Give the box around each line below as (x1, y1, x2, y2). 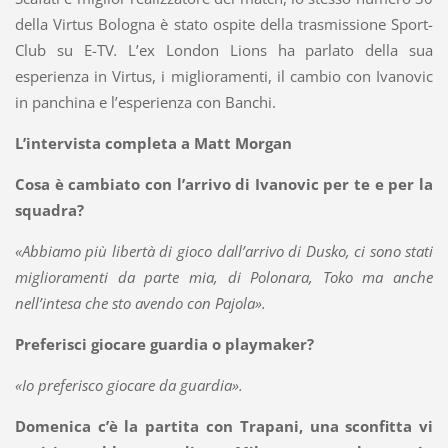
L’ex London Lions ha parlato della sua (117, 40, 434, 61)
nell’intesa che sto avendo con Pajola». (14, 293, 270, 314)
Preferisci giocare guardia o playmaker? (14, 334, 318, 355)
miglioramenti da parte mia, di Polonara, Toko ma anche (14, 267, 434, 288)
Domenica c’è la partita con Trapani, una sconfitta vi (14, 416, 434, 437)
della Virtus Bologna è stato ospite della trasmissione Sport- (14, 14, 434, 35)
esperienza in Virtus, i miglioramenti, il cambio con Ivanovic (14, 66, 434, 87)
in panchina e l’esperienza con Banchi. (14, 92, 276, 113)
